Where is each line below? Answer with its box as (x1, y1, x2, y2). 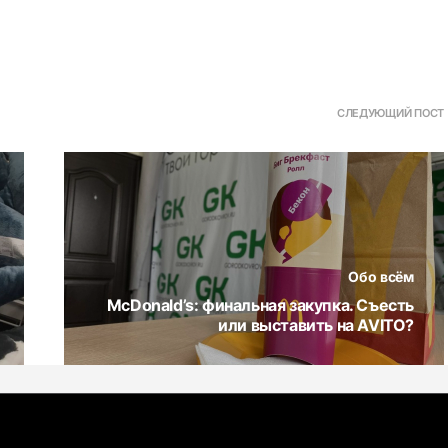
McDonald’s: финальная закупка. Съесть (106, 295, 414, 316)
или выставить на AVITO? (218, 315, 414, 336)
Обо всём (348, 268, 414, 286)
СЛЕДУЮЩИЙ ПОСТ (336, 106, 444, 121)
